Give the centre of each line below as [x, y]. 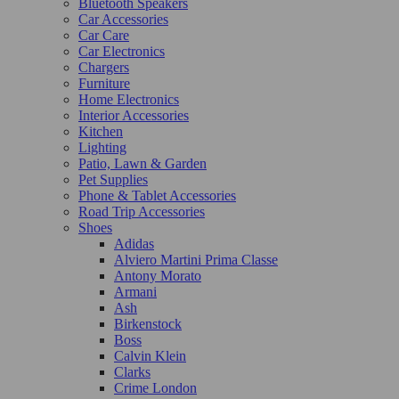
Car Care [104, 35]
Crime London [155, 387]
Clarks [132, 371]
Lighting [102, 147]
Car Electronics [122, 51]
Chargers [104, 67]
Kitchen [101, 131]
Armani [135, 291]
